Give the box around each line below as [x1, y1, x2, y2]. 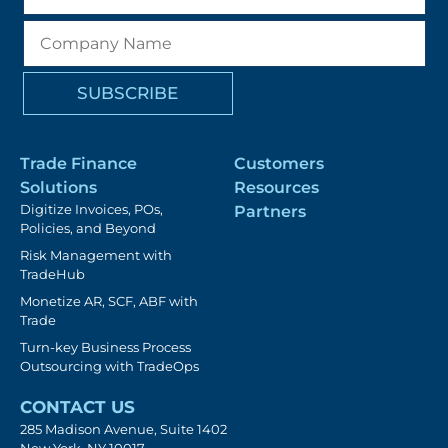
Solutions [20, 178, 97, 198]
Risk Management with [20, 247, 172, 264]
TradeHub [20, 266, 85, 283]
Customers [234, 154, 324, 174]
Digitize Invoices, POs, [20, 201, 163, 218]
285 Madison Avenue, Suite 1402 [20, 421, 227, 438]
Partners [234, 202, 306, 222]
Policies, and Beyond [20, 220, 156, 237]
